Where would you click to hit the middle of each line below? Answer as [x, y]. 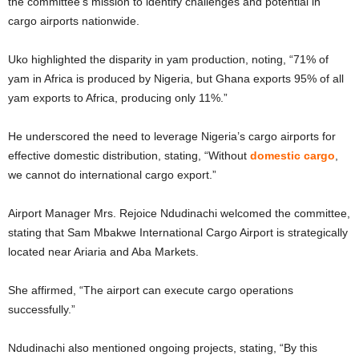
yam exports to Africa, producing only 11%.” [118, 98]
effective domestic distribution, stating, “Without [129, 155]
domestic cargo [292, 155]
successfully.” [42, 309]
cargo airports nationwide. [74, 21]
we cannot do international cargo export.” [112, 175]
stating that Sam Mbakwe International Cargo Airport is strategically [178, 232]
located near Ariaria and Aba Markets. [103, 252]
